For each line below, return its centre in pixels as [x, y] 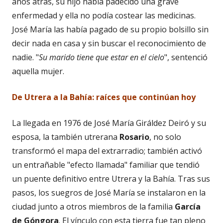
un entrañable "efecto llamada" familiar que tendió [106, 165]
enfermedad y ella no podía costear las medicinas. [104, 16]
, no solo [165, 137]
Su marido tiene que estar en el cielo [102, 57]
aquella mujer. [38, 71]
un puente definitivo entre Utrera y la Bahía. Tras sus [111, 179]
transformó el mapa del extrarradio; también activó [107, 151]
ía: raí [96, 97]
